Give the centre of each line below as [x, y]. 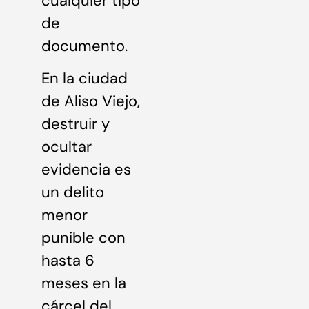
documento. [84, 46]
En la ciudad [84, 79]
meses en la [84, 283]
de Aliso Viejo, [91, 101]
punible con [83, 238]
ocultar [67, 147]
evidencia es [86, 170]
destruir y [76, 124]
